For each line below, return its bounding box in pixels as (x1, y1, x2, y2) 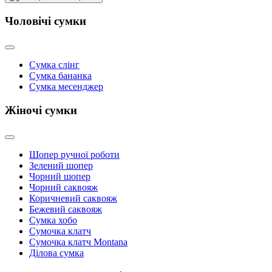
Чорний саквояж (29, 182, 98, 192)
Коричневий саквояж (29, 192, 117, 203)
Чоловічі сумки (5, 14, 86, 27)
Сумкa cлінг (29, 59, 80, 70)
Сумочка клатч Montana (29, 236, 127, 247)
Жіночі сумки (5, 104, 77, 117)
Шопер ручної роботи (29, 149, 120, 160)
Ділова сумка (29, 247, 84, 258)
